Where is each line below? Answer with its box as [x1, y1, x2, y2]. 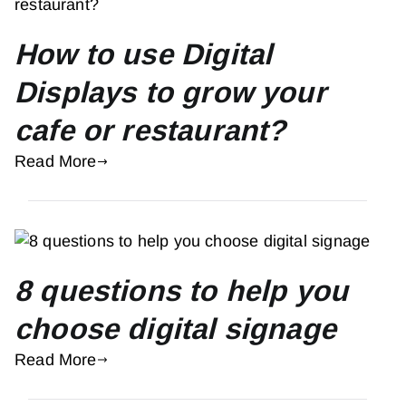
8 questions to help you [14, 274, 349, 307]
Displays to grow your [14, 75, 326, 109]
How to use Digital [14, 37, 273, 71]
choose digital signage [14, 312, 336, 345]
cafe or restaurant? [14, 113, 286, 147]
